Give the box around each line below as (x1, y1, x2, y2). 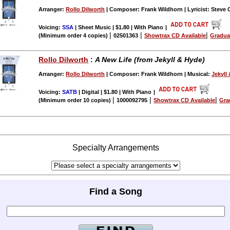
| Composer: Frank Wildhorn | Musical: (105, 70, 212, 77)
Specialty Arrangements (72, 143, 159, 152)
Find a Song (89, 186, 142, 197)
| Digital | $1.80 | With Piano (77, 88, 152, 95)
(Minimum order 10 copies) (39, 97, 113, 103)
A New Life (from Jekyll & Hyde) (95, 55, 205, 64)
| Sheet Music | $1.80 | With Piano (73, 24, 164, 31)
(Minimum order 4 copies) (39, 32, 110, 39)
